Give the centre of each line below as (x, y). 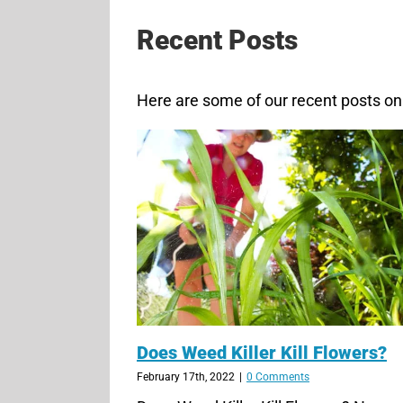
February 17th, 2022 (185, 376)
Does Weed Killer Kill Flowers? (261, 352)
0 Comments (278, 376)
